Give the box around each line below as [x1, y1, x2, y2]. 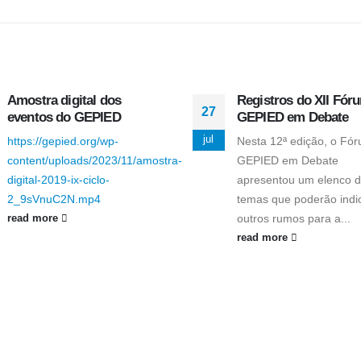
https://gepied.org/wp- [6, 134, 118, 147]
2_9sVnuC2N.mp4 [6, 192, 101, 205]
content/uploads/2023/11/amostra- [6, 153, 182, 167]
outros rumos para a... [236, 211, 351, 225]
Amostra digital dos [6, 92, 122, 108]
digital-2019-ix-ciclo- [6, 172, 110, 186]
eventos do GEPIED [6, 109, 121, 125]
